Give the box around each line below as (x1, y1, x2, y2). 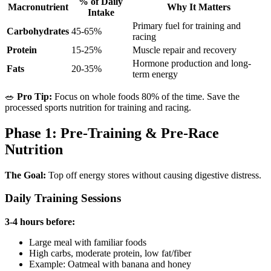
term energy (132, 68, 178, 79)
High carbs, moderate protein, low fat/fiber (29, 248, 191, 259)
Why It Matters (166, 1, 230, 12)
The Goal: (5, 169, 46, 180)
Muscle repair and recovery (132, 44, 237, 55)
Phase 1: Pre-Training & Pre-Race (5, 125, 219, 141)
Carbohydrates (7, 25, 69, 36)
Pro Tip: (17, 91, 52, 102)
